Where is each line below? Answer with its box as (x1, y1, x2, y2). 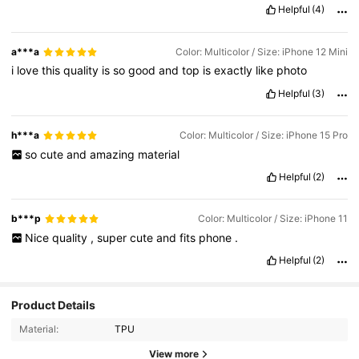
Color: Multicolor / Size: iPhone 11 (197, 212, 348, 225)
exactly (214, 63, 256, 78)
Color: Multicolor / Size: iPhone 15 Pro (179, 129, 348, 142)
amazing (89, 147, 138, 161)
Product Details (11, 297, 96, 312)
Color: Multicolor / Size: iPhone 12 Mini (175, 46, 348, 58)
